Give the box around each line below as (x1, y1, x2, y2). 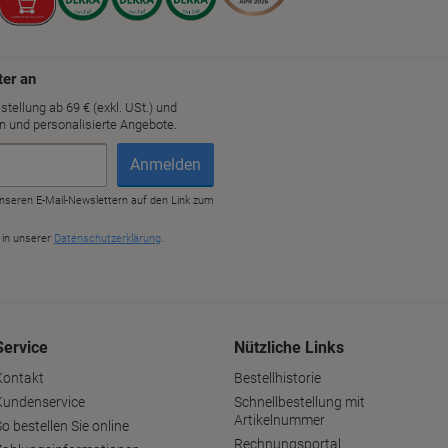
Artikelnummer (234, 412, 325, 429)
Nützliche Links (234, 338, 344, 358)
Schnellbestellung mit (234, 394, 365, 411)
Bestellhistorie (234, 370, 321, 387)
